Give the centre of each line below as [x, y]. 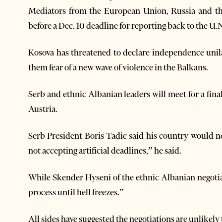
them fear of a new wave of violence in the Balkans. [118, 67]
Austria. [43, 109]
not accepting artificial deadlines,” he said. [105, 150]
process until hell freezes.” [76, 192]
